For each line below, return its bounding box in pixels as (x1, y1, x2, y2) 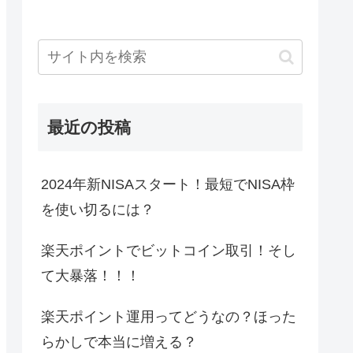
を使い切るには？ (41, 202, 154, 218)
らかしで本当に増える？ (41, 334, 197, 351)
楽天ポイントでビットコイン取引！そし (41, 243, 296, 259)
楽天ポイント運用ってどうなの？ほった (41, 309, 296, 325)
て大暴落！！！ (41, 268, 140, 284)
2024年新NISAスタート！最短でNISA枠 (41, 176, 295, 193)
